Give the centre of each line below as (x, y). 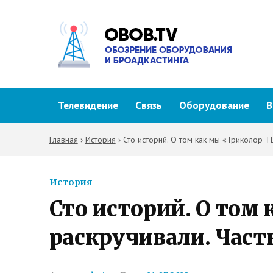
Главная (63, 140)
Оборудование (214, 105)
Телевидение (88, 105)
